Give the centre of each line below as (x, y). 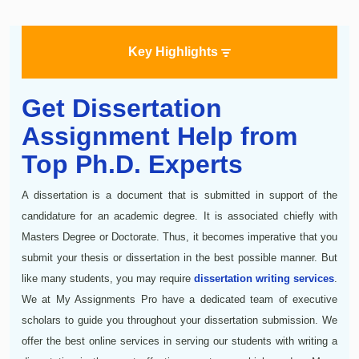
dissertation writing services (264, 278)
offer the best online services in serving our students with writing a (179, 341)
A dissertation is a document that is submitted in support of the (179, 195)
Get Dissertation (122, 108)
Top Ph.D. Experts (132, 164)
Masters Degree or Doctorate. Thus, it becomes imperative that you (179, 236)
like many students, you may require (108, 278)
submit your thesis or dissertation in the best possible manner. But (179, 257)
